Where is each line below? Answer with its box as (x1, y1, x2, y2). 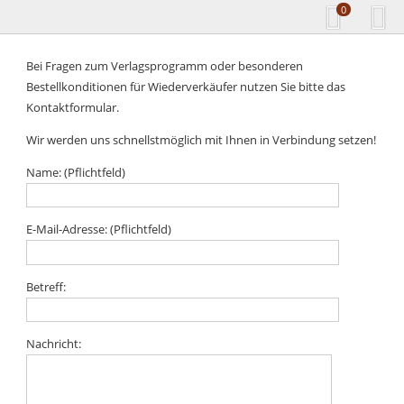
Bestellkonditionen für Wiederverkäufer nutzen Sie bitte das (26, 78, 346, 95)
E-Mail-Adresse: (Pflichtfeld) (26, 221, 172, 238)
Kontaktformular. (26, 98, 120, 115)
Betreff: (26, 278, 67, 295)
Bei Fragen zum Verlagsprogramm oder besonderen (26, 57, 304, 74)
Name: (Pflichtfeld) (26, 163, 126, 180)
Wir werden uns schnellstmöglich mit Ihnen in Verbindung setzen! (26, 131, 377, 148)
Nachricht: (26, 335, 82, 353)
